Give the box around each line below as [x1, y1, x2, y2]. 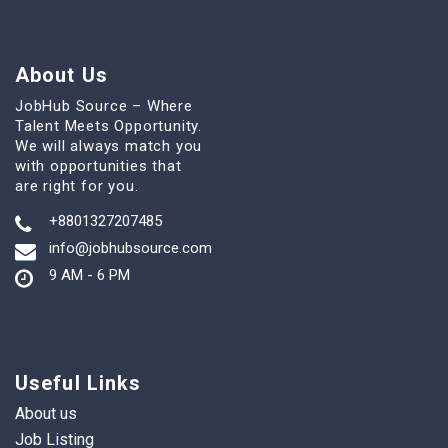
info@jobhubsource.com [49, 239, 212, 258]
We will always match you [15, 137, 203, 156]
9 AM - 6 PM [49, 266, 130, 285]
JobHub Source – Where [15, 97, 193, 116]
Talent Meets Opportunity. [15, 117, 203, 136]
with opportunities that [15, 157, 182, 176]
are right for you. [15, 177, 139, 196]
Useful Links [15, 371, 142, 396]
